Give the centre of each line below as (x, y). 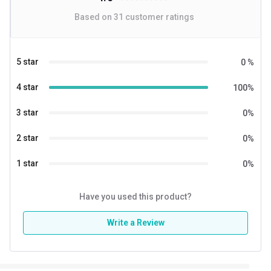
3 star (28, 113)
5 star (28, 62)
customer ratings (159, 17)
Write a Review (135, 222)
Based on (94, 17)
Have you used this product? (135, 196)
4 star (28, 87)
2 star (28, 138)
